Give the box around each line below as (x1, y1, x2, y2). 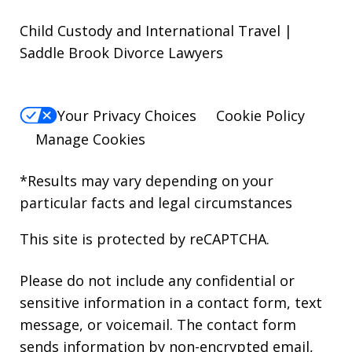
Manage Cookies (35, 129, 145, 148)
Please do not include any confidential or (20, 270, 295, 290)
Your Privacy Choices (57, 105, 196, 125)
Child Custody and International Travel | (20, 20, 292, 40)
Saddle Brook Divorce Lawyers (20, 42, 223, 62)
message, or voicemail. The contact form (20, 314, 296, 334)
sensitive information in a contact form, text (20, 292, 322, 312)
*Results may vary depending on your (20, 170, 273, 190)
